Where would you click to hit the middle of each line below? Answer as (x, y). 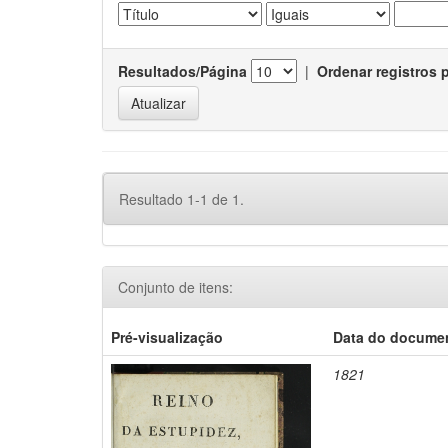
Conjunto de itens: (175, 287)
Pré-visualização (167, 337)
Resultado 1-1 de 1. (181, 199)
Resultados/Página (182, 71)
